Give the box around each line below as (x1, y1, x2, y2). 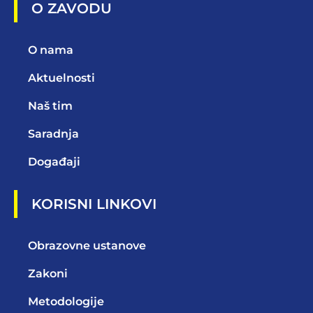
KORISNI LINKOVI (31, 196, 156, 213)
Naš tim (28, 99, 73, 113)
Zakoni (28, 267, 68, 281)
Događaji (28, 155, 80, 169)
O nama (28, 43, 73, 57)
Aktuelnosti (28, 71, 95, 85)
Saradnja (28, 127, 79, 141)
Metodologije (28, 295, 104, 309)
